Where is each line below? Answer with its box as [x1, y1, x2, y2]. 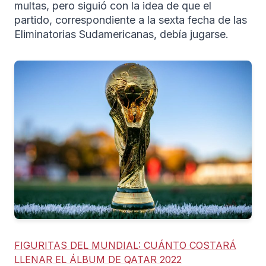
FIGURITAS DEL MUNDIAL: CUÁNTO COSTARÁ [14, 239, 236, 251]
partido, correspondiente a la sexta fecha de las [14, 13, 247, 26]
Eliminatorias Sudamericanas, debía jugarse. [14, 27, 229, 40]
